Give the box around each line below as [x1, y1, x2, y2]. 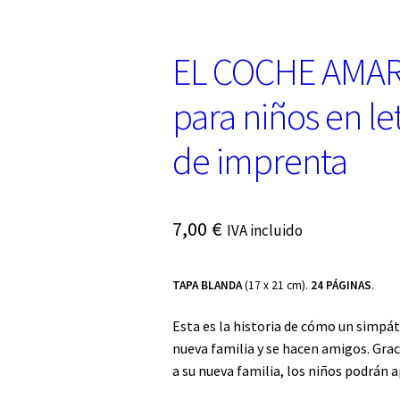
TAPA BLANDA [171, 277, 245, 293]
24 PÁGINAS [310, 277, 371, 293]
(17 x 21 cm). [244, 277, 311, 293]
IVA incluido [226, 220, 303, 240]
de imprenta [171, 137, 347, 185]
